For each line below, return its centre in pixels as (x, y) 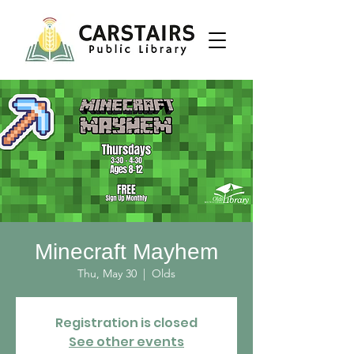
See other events (126, 342)
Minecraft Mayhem (126, 252)
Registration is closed (126, 323)
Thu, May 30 (107, 273)
